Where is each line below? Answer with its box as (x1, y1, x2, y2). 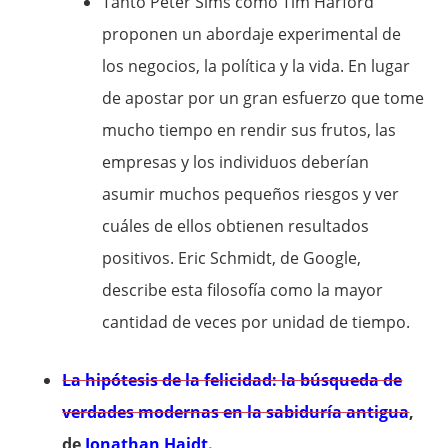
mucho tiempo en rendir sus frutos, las (102, 119, 397, 141)
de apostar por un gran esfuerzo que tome (102, 87, 425, 109)
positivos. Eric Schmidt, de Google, (102, 247, 362, 269)
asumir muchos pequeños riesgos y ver (102, 183, 400, 205)
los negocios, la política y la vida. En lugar (102, 55, 411, 77)
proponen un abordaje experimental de (102, 23, 402, 45)
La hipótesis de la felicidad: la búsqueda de (62, 369, 403, 391)
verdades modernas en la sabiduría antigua (62, 401, 410, 423)
